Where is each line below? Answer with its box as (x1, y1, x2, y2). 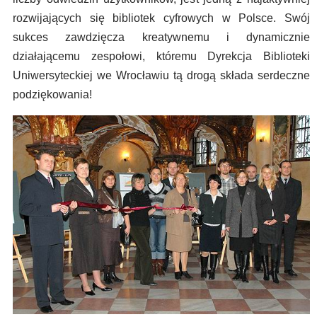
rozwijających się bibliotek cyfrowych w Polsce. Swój (13, 12, 310, 25)
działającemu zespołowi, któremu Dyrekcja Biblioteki (13, 50, 310, 63)
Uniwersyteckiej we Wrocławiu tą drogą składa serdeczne (13, 69, 310, 82)
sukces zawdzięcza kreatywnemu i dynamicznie (13, 31, 310, 44)
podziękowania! (13, 88, 92, 101)
